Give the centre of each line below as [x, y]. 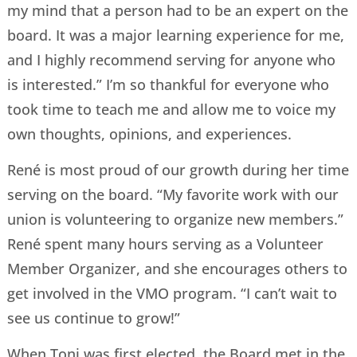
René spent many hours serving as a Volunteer [165, 244]
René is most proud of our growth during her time [178, 170]
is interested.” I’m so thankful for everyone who [168, 84]
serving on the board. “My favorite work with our [173, 195]
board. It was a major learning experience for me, [175, 35]
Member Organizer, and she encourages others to [177, 269]
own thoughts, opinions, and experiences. [149, 133]
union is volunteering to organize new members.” [175, 220]
